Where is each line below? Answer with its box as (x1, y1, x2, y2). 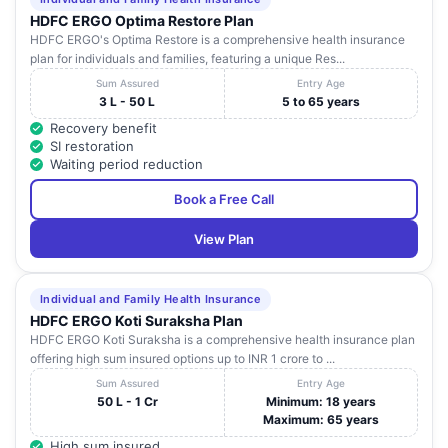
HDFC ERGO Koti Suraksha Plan (30, 312, 243, 330)
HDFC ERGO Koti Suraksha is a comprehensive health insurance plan (30, 332, 415, 348)
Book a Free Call (174, 191, 274, 208)
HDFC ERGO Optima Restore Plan (30, 12, 254, 30)
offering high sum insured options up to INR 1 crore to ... (30, 351, 335, 367)
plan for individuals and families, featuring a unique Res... (30, 51, 345, 67)
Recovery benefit (50, 120, 157, 137)
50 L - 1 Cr (96, 394, 158, 410)
